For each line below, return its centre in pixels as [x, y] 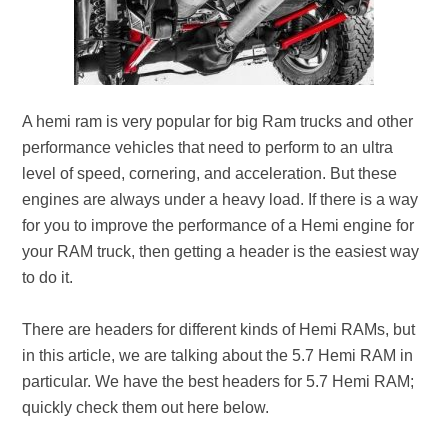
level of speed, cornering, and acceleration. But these [210, 173]
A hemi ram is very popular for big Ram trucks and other [218, 121]
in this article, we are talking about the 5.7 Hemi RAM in [218, 355]
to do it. [48, 277]
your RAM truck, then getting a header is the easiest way [221, 251]
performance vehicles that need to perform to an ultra [208, 147]
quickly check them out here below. [146, 407]
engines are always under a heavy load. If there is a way [220, 199]
